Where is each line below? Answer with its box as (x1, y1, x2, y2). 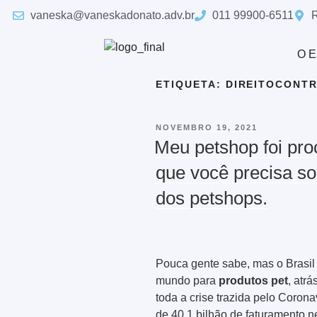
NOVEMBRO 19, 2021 (156, 122, 258, 132)
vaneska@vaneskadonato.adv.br (30, 9, 195, 21)
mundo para (156, 274, 219, 287)
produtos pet (219, 274, 288, 287)
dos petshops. (156, 188, 267, 209)
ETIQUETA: (156, 79, 226, 90)
